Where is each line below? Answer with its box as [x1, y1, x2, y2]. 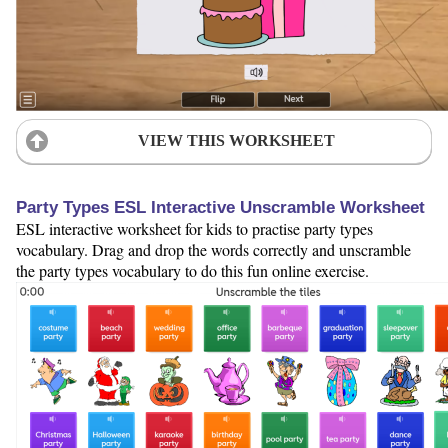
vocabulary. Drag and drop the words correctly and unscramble [16, 238, 411, 260]
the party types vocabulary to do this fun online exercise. [16, 259, 369, 281]
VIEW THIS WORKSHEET [137, 132, 335, 150]
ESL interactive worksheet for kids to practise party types [16, 217, 373, 239]
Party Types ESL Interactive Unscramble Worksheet [16, 197, 425, 217]
